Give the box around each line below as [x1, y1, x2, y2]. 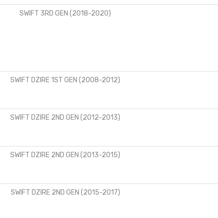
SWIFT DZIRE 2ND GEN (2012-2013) [10, 113, 120, 122]
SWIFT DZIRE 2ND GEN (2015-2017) [10, 188, 120, 197]
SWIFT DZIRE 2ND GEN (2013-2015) [10, 150, 120, 159]
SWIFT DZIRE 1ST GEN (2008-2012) [10, 75, 120, 84]
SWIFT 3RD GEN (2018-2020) [19, 9, 111, 18]
